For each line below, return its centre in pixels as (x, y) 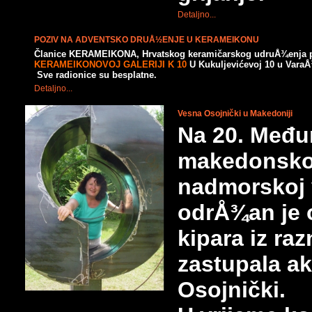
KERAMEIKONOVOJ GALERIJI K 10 (110, 64)
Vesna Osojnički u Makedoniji (235, 114)
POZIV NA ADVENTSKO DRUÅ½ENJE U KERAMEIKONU (147, 40)
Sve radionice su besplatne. (95, 75)
